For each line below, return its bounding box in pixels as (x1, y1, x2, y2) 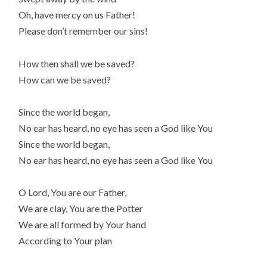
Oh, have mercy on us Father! (18, 9, 136, 21)
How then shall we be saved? (18, 57, 135, 69)
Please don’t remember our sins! (18, 25, 148, 37)
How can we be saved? (18, 73, 111, 85)
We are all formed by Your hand (18, 219, 147, 231)
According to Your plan (18, 235, 113, 247)
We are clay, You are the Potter (18, 203, 144, 215)
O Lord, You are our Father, (18, 187, 127, 198)
